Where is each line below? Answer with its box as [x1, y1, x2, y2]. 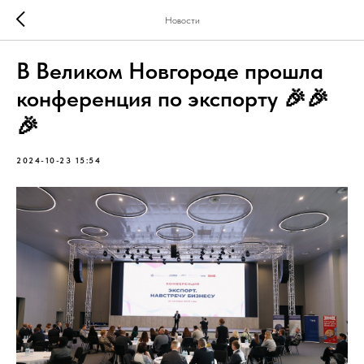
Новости [164, 15, 200, 26]
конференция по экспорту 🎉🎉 [16, 84, 329, 112]
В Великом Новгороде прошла [16, 57, 323, 84]
